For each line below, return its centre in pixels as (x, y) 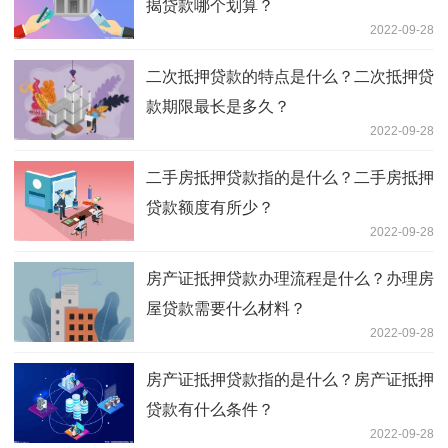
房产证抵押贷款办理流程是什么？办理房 (290, 279)
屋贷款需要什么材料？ (226, 309)
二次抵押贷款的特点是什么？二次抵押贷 (290, 77)
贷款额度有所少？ (210, 208)
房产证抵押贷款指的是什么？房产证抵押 (290, 380)
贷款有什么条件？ (210, 410)
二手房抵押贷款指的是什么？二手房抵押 (290, 178)
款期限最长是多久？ (218, 107)
